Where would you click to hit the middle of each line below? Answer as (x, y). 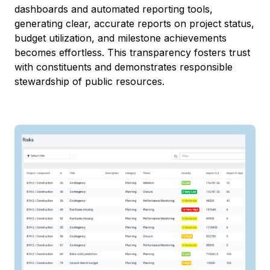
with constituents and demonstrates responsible (124, 67)
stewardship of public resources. (89, 81)
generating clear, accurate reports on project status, (134, 23)
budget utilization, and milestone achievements (121, 38)
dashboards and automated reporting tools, (114, 9)
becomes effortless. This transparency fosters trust (132, 52)
